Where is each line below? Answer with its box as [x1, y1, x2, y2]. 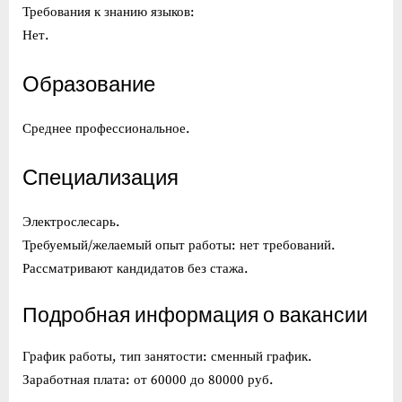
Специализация [22, 164, 179, 190]
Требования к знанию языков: [22, 4, 195, 22]
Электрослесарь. [22, 214, 120, 232]
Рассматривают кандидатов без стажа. [22, 260, 249, 278]
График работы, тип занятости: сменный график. [22, 348, 312, 366]
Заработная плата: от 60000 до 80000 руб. [22, 371, 274, 389]
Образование [22, 71, 155, 97]
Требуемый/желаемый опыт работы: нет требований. [22, 237, 336, 255]
